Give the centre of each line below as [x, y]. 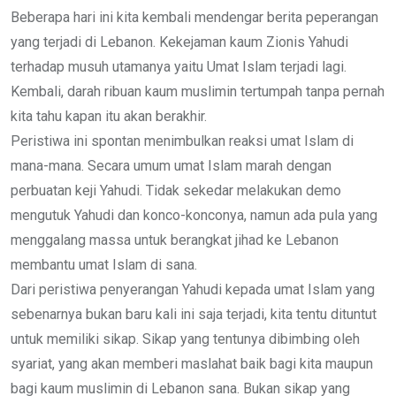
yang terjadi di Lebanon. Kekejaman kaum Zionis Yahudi [179, 42]
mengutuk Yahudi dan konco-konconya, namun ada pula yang [194, 215]
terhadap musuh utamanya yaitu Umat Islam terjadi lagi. [179, 66]
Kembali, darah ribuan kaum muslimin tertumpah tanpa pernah [198, 91]
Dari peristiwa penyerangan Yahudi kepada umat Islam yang [193, 289]
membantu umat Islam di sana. [104, 264]
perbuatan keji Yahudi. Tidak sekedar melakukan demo [176, 190]
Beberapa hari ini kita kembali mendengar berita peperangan [194, 17]
